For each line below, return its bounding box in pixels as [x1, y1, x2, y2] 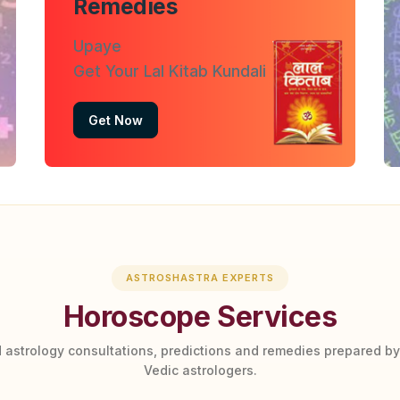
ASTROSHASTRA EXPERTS [126, 271, 274, 285]
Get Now [88, 112, 143, 128]
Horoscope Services [62, 299, 337, 335]
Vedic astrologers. [143, 362, 257, 379]
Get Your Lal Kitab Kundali [73, 61, 266, 80]
